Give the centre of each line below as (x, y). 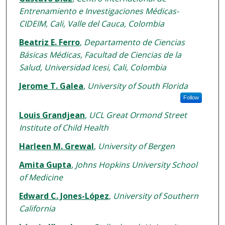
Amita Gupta (45, 165)
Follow (191, 98)
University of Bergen (136, 146)
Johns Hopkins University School (136, 165)
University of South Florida (137, 86)
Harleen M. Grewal (56, 146)
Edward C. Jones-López (64, 196)
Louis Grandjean (52, 115)
